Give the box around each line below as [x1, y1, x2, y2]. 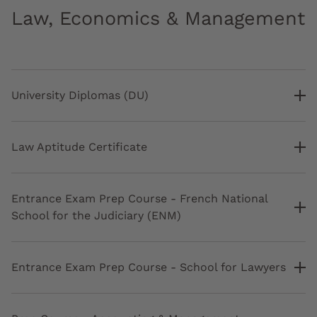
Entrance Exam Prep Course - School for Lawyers [11, 260, 286, 275]
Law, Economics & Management [11, 7, 305, 30]
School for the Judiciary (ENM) [11, 209, 181, 223]
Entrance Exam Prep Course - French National [11, 192, 267, 206]
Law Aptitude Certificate [11, 140, 147, 154]
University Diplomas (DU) [11, 88, 149, 103]
